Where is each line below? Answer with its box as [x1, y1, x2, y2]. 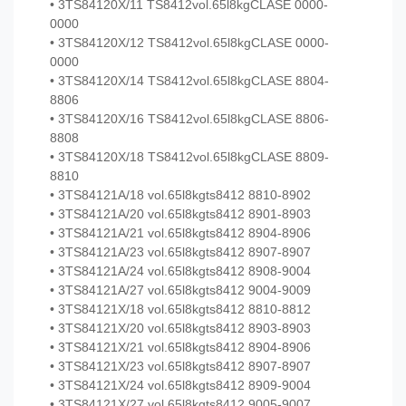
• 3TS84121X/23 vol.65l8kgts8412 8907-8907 [50, 359, 311, 374]
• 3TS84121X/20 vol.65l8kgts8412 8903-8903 [50, 321, 311, 336]
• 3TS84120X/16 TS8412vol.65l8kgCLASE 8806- [50, 111, 329, 127]
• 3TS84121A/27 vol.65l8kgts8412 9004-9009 [50, 283, 311, 298]
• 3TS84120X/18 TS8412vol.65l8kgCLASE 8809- [50, 150, 329, 165]
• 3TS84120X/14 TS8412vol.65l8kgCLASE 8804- [50, 73, 329, 89]
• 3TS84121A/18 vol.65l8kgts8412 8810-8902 [50, 188, 311, 203]
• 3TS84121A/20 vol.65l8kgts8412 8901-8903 [50, 207, 311, 222]
